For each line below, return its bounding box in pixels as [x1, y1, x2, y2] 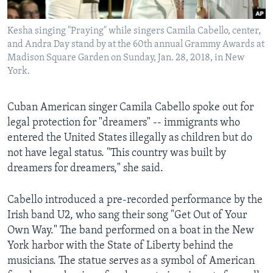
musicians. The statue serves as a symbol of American [7, 255, 255, 268]
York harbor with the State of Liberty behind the [7, 240, 233, 252]
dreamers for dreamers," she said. [7, 163, 163, 175]
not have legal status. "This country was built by [7, 147, 226, 160]
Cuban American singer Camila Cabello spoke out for [7, 102, 253, 114]
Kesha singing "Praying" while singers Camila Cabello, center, [7, 26, 261, 37]
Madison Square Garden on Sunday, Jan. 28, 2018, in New [7, 53, 244, 63]
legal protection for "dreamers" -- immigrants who [7, 117, 240, 129]
